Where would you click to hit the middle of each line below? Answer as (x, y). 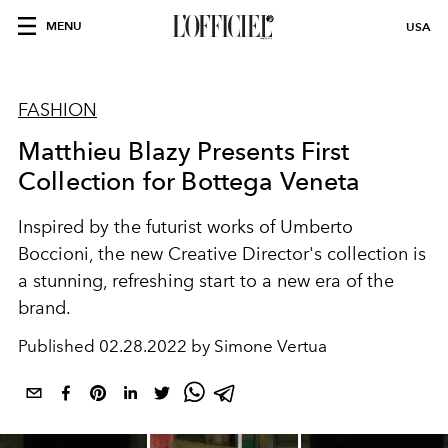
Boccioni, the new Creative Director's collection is (222, 254)
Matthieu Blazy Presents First (184, 151)
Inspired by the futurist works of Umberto (185, 227)
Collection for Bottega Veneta (189, 181)
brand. (46, 308)
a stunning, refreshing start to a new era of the (206, 281)
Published (58, 346)
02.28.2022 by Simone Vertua (213, 346)
